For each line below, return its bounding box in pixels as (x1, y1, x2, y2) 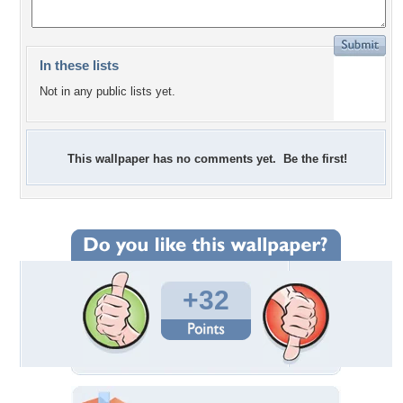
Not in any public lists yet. (40, 85, 175, 99)
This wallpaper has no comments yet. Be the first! (67, 152, 347, 166)
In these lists (40, 58, 119, 73)
